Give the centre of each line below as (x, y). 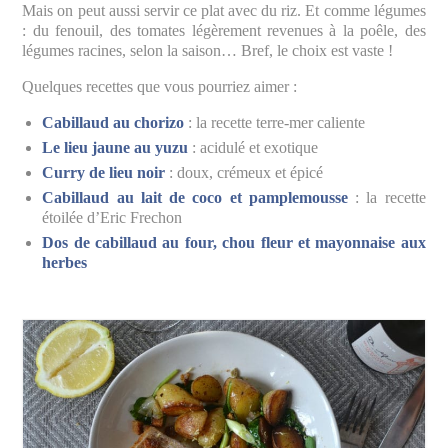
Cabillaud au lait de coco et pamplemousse (195, 197)
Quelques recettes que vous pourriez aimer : (160, 86)
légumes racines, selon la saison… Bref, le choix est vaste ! (208, 50)
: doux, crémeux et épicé (244, 172)
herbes (65, 262)
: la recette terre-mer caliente (275, 122)
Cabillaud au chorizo (113, 122)
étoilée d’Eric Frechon (112, 217)
